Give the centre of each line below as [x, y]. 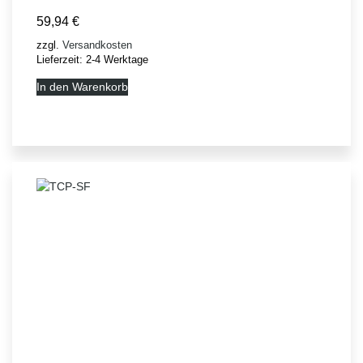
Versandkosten [97, 46]
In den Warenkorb [82, 87]
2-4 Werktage [117, 60]
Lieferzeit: [61, 60]
